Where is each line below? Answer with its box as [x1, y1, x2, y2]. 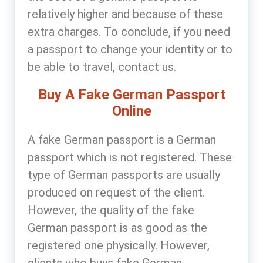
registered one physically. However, [28, 238, 210, 252]
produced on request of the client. [28, 185, 205, 200]
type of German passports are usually [28, 167, 220, 182]
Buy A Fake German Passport [38, 86, 225, 103]
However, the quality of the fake [28, 203, 194, 217]
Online [112, 102, 151, 119]
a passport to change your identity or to [28, 42, 232, 56]
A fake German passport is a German [28, 132, 216, 147]
